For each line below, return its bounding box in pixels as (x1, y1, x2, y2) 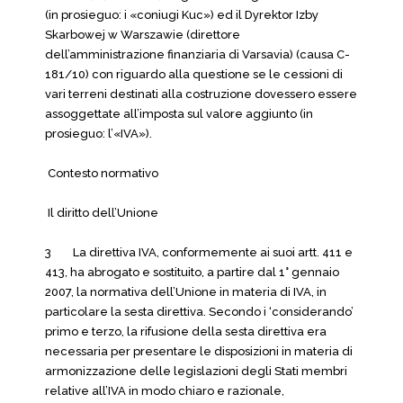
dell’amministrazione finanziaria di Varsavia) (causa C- (45, 48, 350, 61)
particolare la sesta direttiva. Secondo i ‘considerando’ (45, 305, 354, 318)
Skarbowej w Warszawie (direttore (45, 28, 240, 41)
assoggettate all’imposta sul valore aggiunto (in (45, 107, 313, 121)
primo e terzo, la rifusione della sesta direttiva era (45, 325, 327, 338)
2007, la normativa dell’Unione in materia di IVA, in (45, 285, 327, 299)
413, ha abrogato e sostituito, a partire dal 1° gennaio (45, 265, 339, 279)
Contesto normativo (45, 166, 158, 180)
